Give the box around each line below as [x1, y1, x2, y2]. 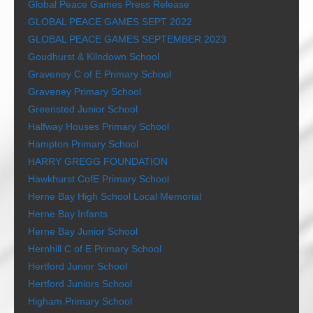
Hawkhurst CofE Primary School [28, 173, 169, 184]
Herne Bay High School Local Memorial [28, 191, 201, 202]
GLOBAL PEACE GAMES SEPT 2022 [28, 16, 192, 27]
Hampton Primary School [28, 138, 138, 150]
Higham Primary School [28, 296, 132, 307]
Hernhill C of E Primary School [28, 243, 161, 254]
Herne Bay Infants [28, 208, 108, 219]
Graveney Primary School [28, 86, 141, 97]
